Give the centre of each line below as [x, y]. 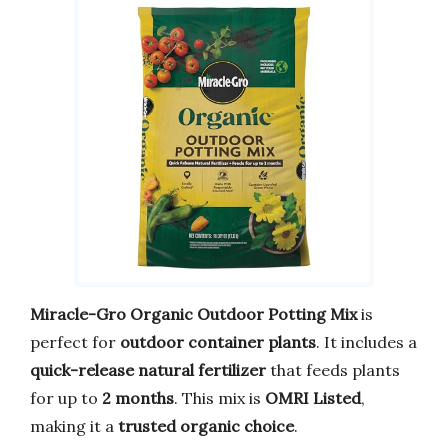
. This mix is [219, 397]
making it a [74, 425]
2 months [138, 397]
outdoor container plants [218, 341]
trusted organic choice [206, 425]
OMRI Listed [313, 397]
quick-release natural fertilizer [148, 369]
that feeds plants [333, 369]
